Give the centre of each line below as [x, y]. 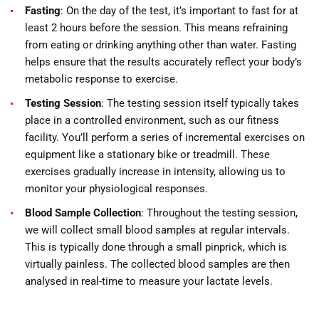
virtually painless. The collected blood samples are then [157, 264]
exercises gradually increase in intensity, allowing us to [155, 172]
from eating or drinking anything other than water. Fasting [161, 45]
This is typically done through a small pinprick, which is [156, 247]
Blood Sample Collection [83, 213]
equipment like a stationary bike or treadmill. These [147, 155]
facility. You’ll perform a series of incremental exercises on [165, 137]
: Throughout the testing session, [219, 213]
